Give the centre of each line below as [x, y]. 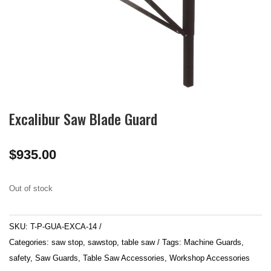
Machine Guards [213, 243]
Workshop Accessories [210, 258]
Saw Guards [57, 258]
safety [20, 258]
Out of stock [31, 189]
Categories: [30, 243]
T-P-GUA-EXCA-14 [64, 227]
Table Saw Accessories [124, 258]
